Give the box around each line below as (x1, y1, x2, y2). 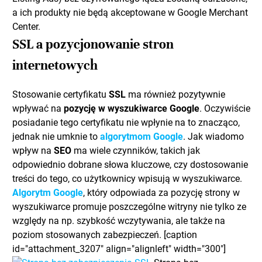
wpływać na (12, 102, 64, 114)
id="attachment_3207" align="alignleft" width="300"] (12, 243, 226, 254)
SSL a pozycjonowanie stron (12, 36, 174, 52)
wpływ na (12, 144, 54, 156)
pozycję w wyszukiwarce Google (64, 102, 199, 114)
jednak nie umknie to (12, 130, 100, 142)
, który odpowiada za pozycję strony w (83, 187, 240, 198)
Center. (12, 20, 40, 32)
